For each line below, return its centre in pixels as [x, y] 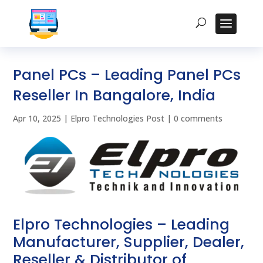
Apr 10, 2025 [37, 118]
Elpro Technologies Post [118, 118]
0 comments [198, 118]
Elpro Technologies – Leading [122, 225]
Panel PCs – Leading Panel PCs [127, 75]
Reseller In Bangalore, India [114, 95]
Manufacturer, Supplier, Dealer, [129, 242]
